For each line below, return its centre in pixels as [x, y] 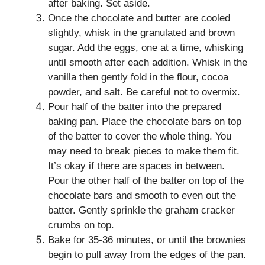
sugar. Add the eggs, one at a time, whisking [146, 48]
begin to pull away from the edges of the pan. [147, 255]
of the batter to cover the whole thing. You [140, 136]
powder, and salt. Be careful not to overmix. [144, 92]
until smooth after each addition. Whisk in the [148, 62]
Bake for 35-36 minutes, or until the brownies [147, 240]
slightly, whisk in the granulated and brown [141, 33]
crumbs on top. [81, 225]
